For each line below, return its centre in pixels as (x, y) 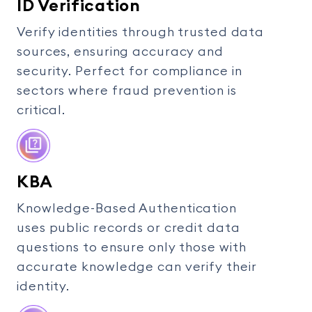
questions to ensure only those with (132, 248)
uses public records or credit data (128, 228)
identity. (44, 287)
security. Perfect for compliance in (130, 71)
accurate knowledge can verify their (137, 267)
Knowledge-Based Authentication (127, 209)
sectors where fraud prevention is (127, 91)
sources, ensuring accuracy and (120, 52)
